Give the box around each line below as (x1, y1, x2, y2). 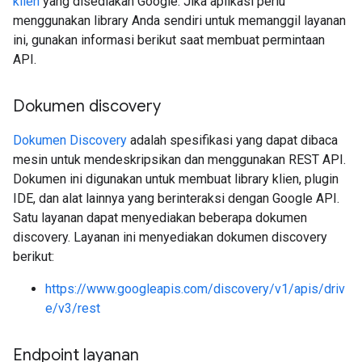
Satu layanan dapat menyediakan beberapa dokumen (13, 210, 307, 225)
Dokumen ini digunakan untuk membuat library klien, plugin (13, 171, 339, 187)
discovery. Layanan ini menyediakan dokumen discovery (13, 229, 327, 245)
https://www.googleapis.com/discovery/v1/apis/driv (45, 281, 345, 297)
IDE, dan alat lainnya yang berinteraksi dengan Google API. (13, 191, 339, 206)
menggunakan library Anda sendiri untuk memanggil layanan (13, 13, 346, 28)
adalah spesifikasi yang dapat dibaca (127, 133, 338, 148)
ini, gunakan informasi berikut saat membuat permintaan (13, 32, 325, 48)
